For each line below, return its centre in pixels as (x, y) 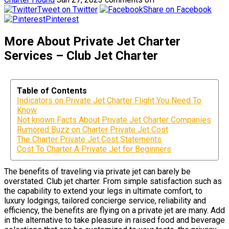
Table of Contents (52, 90)
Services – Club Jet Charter (81, 55)
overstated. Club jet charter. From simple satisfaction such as (113, 181)
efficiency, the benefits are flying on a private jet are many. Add (114, 210)
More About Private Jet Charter (92, 41)
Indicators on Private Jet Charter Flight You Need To (109, 100)
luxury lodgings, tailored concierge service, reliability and (105, 200)
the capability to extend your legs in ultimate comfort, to (103, 191)
